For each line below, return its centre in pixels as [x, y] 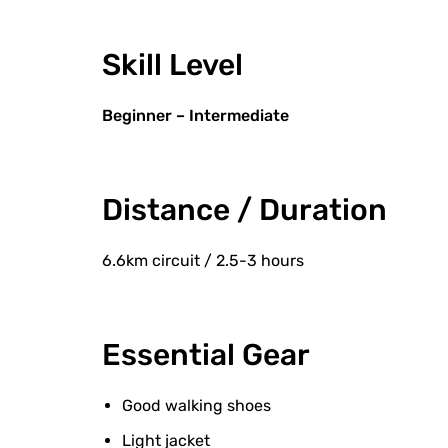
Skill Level [172, 65]
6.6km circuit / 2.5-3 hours [203, 260]
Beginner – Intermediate [195, 115]
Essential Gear [206, 355]
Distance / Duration [244, 210]
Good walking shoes [196, 405]
